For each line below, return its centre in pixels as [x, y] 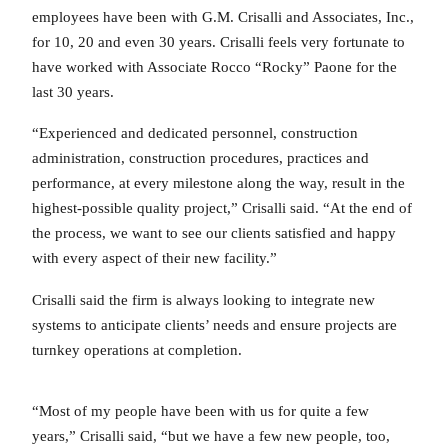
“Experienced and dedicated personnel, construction [195, 133]
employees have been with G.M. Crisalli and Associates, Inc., [223, 16]
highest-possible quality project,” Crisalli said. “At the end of [222, 208]
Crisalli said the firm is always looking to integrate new [203, 299]
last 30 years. [73, 91]
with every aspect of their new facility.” [154, 258]
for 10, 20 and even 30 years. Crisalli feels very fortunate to [218, 41]
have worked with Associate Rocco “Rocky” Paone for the [214, 66]
